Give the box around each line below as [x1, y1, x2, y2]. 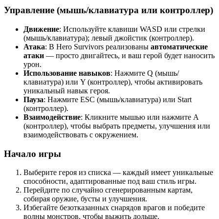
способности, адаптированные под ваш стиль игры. [23, 177, 197, 186]
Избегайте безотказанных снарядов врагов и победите [23, 203, 205, 212]
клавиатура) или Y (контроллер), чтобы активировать [23, 77, 202, 86]
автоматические [151, 42, 208, 51]
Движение [23, 24, 59, 33]
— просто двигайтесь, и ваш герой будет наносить [44, 51, 215, 60]
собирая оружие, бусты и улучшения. [23, 195, 147, 203]
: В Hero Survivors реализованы [45, 42, 151, 51]
